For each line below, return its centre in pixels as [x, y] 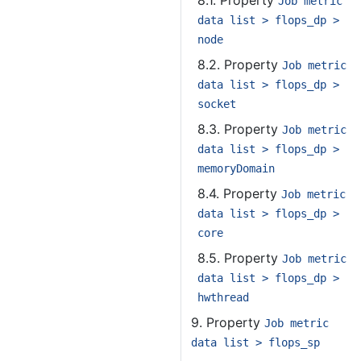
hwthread [223, 297]
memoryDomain [236, 168]
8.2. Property [240, 64]
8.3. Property [240, 129]
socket [217, 104]
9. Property [228, 322]
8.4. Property [239, 193]
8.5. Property [240, 258]
